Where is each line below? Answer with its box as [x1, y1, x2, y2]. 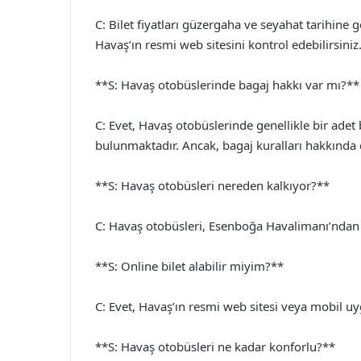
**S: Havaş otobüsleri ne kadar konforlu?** [95, 338, 335, 355]
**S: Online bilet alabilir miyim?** [95, 257, 284, 274]
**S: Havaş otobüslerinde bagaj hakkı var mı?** [95, 76, 359, 93]
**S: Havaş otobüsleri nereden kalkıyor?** [95, 176, 330, 193]
